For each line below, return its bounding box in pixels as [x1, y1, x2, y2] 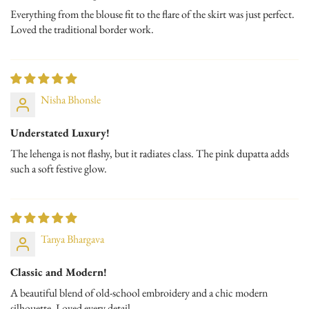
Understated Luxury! [10, 125, 110, 140]
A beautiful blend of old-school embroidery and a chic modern [10, 285, 268, 300]
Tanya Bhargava [41, 231, 104, 246]
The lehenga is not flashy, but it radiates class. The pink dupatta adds [10, 146, 289, 161]
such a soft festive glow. [10, 161, 107, 176]
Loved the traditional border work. [10, 21, 154, 37]
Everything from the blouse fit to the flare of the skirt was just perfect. [10, 6, 295, 21]
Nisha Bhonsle [41, 92, 101, 107]
